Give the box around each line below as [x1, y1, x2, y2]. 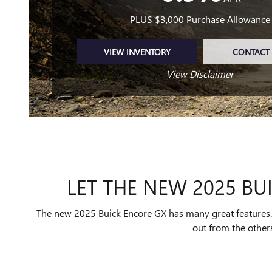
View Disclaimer [166, 67, 234, 81]
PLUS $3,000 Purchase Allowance [130, 12, 271, 25]
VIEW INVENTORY [104, 46, 171, 58]
